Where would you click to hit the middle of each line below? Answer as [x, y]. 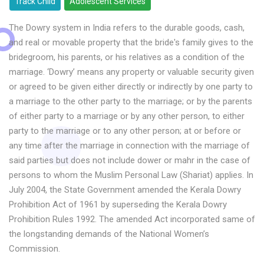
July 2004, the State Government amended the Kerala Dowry [125, 190]
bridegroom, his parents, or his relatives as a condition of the [127, 57]
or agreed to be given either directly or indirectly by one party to [131, 87]
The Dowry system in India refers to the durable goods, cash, [127, 28]
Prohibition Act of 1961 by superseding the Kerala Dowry [118, 204]
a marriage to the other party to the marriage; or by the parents [131, 101]
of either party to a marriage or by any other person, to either [127, 116]
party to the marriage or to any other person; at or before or [125, 131]
